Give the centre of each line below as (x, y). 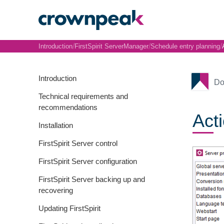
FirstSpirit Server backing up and (92, 179)
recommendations (68, 107)
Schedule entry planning (185, 46)
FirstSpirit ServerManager (111, 46)
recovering (56, 190)
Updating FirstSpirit (69, 208)
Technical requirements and (83, 96)
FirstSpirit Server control (78, 143)
